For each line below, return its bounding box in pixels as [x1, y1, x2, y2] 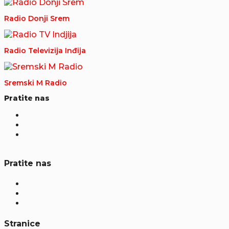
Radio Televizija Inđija [4, 45, 86, 55]
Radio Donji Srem [4, 13, 70, 23]
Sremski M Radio [4, 78, 67, 87]
